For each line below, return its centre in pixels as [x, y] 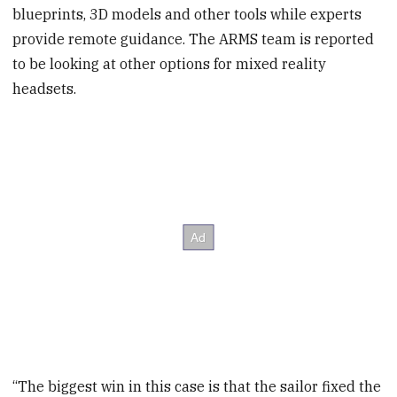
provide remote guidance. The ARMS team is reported [194, 39]
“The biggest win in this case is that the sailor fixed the [197, 386]
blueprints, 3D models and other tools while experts [187, 15]
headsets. [45, 89]
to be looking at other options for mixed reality [170, 64]
